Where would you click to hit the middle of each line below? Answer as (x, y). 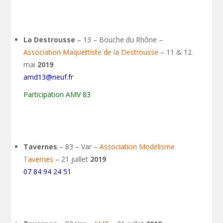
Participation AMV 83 (57, 94)
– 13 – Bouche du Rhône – (119, 40)
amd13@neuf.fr (49, 77)
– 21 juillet (72, 159)
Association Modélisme (137, 147)
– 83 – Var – (79, 147)
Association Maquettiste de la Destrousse (91, 52)
